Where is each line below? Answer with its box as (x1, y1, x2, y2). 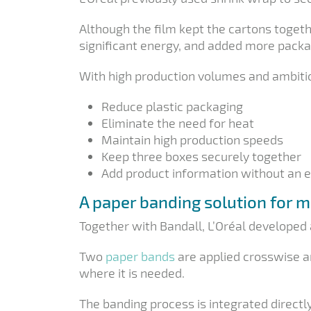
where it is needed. (79, 264, 185, 280)
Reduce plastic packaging (101, 98, 243, 114)
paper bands (106, 248, 175, 264)
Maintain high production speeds (101, 131, 283, 147)
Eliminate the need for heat (101, 115, 254, 131)
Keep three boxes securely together (101, 148, 301, 164)
